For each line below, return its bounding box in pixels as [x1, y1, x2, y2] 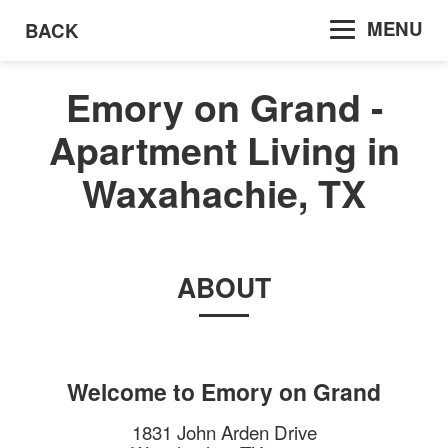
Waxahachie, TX [82, 166, 366, 221]
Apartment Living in [48, 123, 400, 178]
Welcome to [67, 375, 201, 409]
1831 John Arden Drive [131, 418, 317, 446]
